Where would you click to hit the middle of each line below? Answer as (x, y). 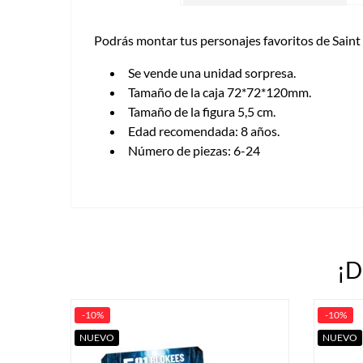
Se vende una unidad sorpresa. (212, 72)
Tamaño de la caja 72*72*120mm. (220, 92)
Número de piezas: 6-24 (194, 150)
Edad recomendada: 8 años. (204, 130)
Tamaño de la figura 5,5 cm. (202, 111)
